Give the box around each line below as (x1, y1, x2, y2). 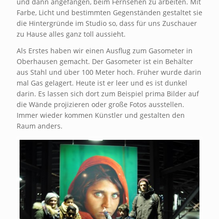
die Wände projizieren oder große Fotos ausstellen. (16, 99, 184, 109)
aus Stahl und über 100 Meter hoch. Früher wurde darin (16, 67, 201, 77)
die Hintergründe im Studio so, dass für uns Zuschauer (16, 18, 197, 28)
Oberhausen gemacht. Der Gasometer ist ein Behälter (16, 56, 193, 66)
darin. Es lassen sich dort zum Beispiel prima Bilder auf (16, 88, 199, 98)
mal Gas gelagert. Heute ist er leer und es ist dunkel (16, 78, 187, 88)
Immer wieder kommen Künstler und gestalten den (16, 110, 185, 120)
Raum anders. (16, 121, 63, 131)
